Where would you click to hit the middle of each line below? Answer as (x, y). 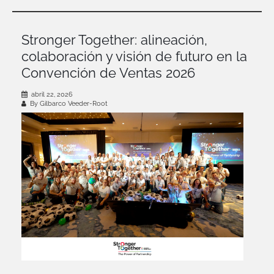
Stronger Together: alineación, (114, 39)
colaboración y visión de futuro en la (134, 56)
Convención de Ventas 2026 (108, 72)
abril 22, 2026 (52, 94)
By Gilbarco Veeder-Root (68, 103)
